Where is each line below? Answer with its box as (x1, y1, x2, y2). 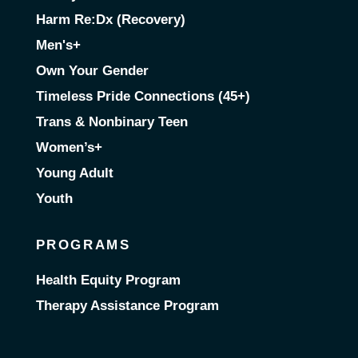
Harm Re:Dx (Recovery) (35, 11, 185, 27)
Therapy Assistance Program (35, 298, 219, 314)
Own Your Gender (35, 62, 149, 78)
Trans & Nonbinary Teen (35, 113, 188, 129)
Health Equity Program (35, 272, 181, 288)
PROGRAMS (35, 237, 131, 253)
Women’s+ (35, 139, 102, 155)
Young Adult (35, 165, 113, 181)
